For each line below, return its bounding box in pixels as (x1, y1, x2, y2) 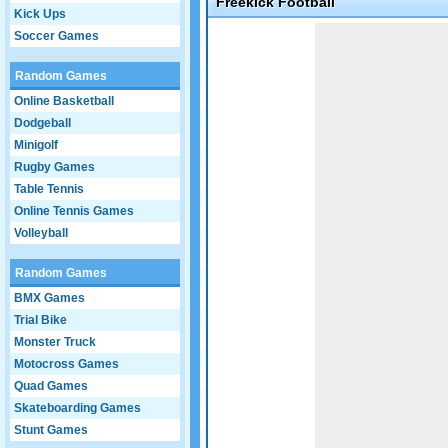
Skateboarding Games (14, 401, 141, 415)
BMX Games (14, 291, 85, 305)
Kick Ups (14, 7, 66, 21)
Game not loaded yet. (213, 23, 364, 40)
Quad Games (14, 379, 88, 393)
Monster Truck (14, 335, 96, 349)
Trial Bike (14, 313, 67, 327)
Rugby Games (14, 160, 95, 174)
